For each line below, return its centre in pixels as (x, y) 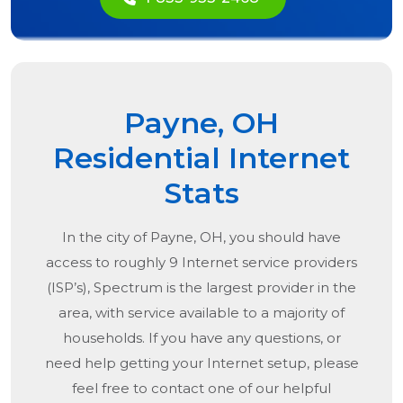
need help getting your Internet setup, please (201, 363)
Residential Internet (201, 158)
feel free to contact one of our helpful (201, 389)
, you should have (282, 237)
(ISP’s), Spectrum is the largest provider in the (201, 288)
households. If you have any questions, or (201, 338)
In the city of (106, 237)
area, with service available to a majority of (201, 313)
